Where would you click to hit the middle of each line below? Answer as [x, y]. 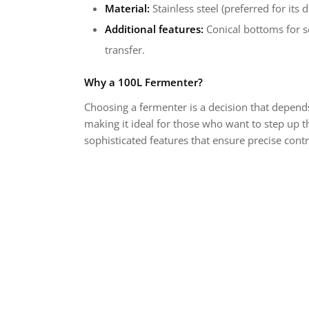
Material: [127, 8]
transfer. [125, 50]
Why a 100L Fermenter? [143, 82]
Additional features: [154, 29]
